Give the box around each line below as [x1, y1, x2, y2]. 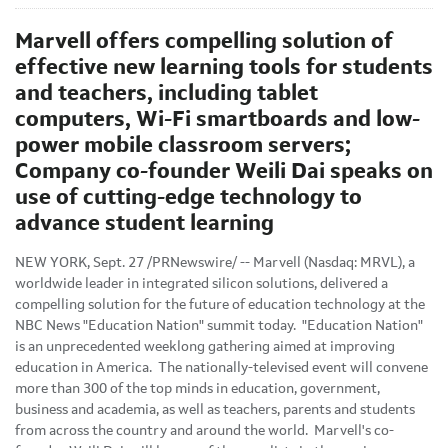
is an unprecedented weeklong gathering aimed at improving [15, 339, 395, 354]
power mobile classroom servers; [15, 134, 351, 157]
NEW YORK [15, 255, 87, 270]
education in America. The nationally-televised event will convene [15, 360, 428, 375]
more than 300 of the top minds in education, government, [15, 381, 380, 396]
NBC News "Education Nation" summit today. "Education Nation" [15, 318, 423, 333]
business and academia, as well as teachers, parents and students [15, 402, 415, 417]
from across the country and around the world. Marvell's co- [15, 423, 394, 438]
